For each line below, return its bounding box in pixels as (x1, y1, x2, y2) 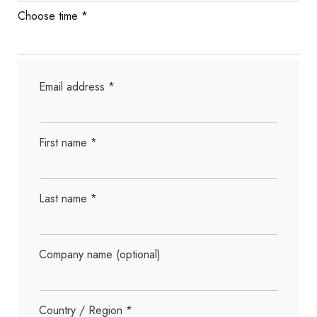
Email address (39, 78, 108, 95)
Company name (39, 246, 116, 263)
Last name (39, 190, 91, 207)
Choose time (18, 7, 81, 24)
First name (39, 134, 91, 151)
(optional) (116, 246, 161, 263)
